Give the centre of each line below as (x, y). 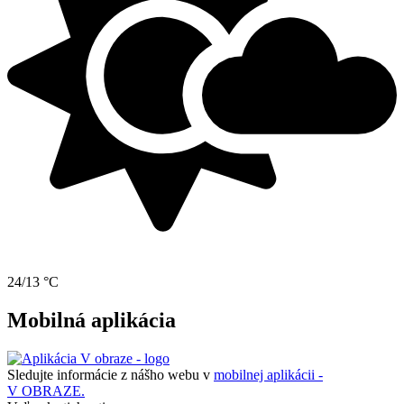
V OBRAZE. (46, 391)
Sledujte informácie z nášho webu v (110, 375)
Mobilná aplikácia (92, 321)
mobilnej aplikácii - (268, 375)
